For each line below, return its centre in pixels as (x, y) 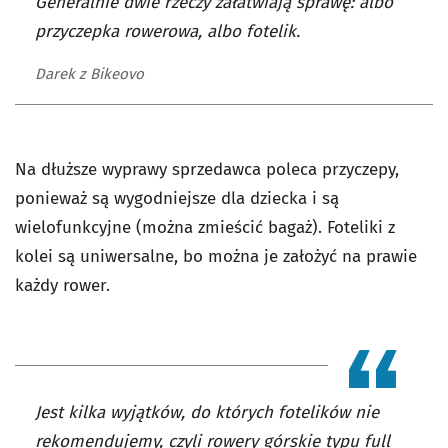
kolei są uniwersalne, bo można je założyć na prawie (216, 257)
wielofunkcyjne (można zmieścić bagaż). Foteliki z (205, 228)
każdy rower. (62, 286)
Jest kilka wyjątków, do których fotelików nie (207, 413)
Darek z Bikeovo (89, 74)
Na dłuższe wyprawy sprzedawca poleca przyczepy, (207, 170)
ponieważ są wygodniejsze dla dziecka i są (177, 199)
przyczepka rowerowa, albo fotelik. (167, 32)
